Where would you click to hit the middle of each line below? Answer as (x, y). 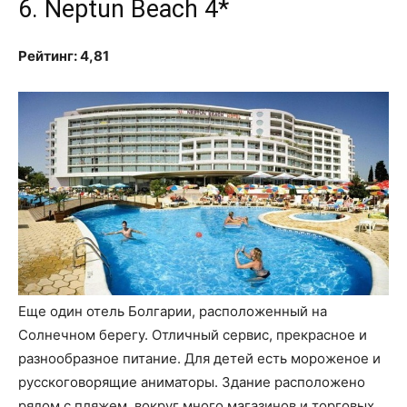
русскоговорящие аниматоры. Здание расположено (192, 382)
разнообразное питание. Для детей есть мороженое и (199, 358)
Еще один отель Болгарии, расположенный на (173, 311)
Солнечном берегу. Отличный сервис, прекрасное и (193, 334)
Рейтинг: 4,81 (64, 56)
